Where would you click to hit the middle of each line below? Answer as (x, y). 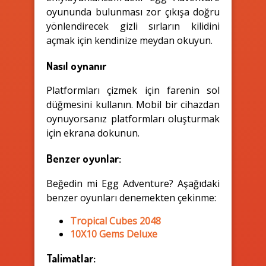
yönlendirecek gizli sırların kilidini (133, 26)
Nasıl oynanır (76, 65)
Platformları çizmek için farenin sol (133, 91)
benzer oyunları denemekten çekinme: (131, 197)
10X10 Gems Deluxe (114, 234)
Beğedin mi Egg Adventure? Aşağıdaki (133, 183)
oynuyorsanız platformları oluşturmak (133, 119)
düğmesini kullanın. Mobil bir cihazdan (133, 105)
